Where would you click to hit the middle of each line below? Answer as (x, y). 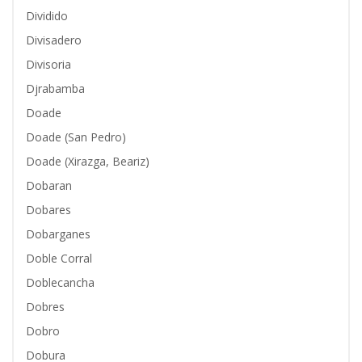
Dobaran (49, 185)
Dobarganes (58, 234)
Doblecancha (60, 282)
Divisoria (48, 64)
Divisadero (54, 40)
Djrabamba (55, 88)
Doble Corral (59, 258)
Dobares (48, 210)
